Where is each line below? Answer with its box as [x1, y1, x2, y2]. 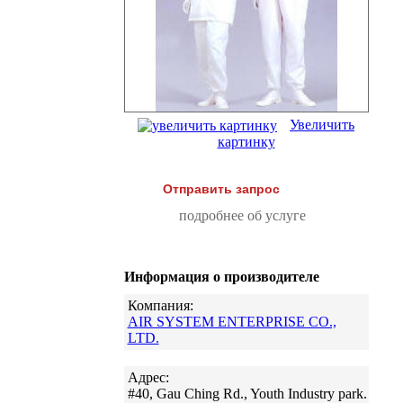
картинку [217, 134, 275, 150]
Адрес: [127, 370, 169, 386]
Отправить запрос [162, 182, 280, 197]
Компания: [127, 298, 193, 314]
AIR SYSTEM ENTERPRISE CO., [127, 314, 336, 330]
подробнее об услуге [178, 208, 306, 224]
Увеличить [290, 117, 354, 132]
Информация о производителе [123, 269, 319, 285]
